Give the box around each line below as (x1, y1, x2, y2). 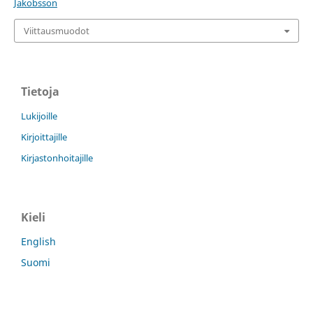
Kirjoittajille (21, 131, 67, 144)
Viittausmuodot (23, 24, 89, 37)
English (21, 235, 56, 249)
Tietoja (21, 84, 59, 100)
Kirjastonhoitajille (21, 152, 93, 165)
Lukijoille (21, 110, 57, 123)
